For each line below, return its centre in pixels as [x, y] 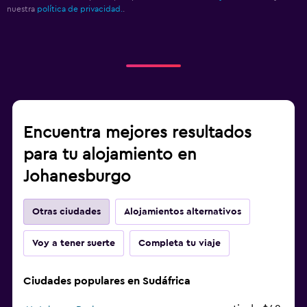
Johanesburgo [77, 176]
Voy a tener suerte [74, 243]
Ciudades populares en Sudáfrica [107, 281]
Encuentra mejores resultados [137, 133]
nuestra [22, 9]
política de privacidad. [80, 9]
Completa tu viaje [180, 243]
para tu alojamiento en [110, 155]
